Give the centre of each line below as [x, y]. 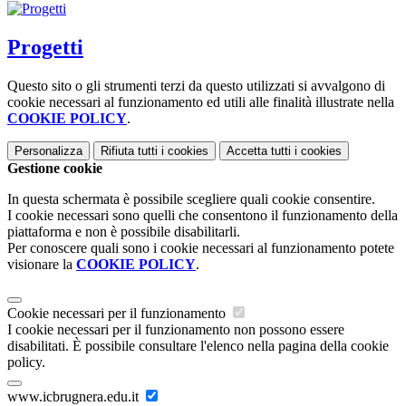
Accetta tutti [259, 150]
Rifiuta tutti [129, 150]
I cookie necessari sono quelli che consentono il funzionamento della [203, 215]
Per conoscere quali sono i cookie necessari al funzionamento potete [201, 247]
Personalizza [48, 150]
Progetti [45, 47]
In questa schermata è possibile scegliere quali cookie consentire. [191, 198]
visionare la [42, 264]
